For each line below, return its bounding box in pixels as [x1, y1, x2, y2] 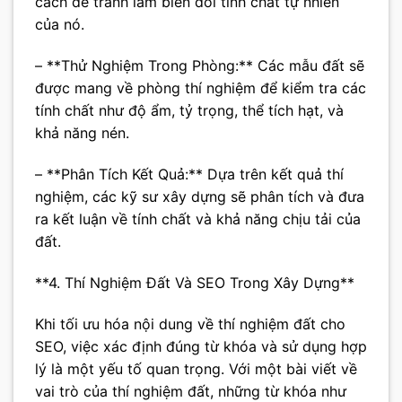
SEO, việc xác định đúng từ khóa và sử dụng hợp [35, 336, 367, 355]
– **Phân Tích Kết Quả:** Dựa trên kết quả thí [35, 164, 344, 183]
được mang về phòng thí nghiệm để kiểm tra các [35, 79, 366, 98]
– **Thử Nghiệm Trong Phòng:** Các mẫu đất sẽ [35, 57, 364, 75]
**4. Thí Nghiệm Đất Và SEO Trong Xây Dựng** [35, 273, 354, 292]
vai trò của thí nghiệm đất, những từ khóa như [35, 381, 346, 400]
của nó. [35, 15, 84, 34]
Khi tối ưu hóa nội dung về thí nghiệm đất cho [35, 314, 345, 333]
